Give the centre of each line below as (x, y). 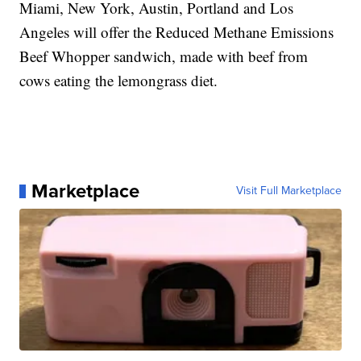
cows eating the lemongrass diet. (119, 81)
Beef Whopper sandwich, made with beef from (164, 56)
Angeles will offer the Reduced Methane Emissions (177, 32)
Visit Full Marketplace (288, 191)
